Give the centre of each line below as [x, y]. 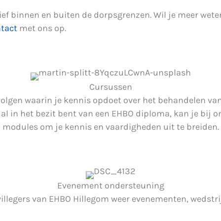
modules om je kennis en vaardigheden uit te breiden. [110, 127]
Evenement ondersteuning [110, 185]
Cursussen [110, 87]
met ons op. [43, 28]
